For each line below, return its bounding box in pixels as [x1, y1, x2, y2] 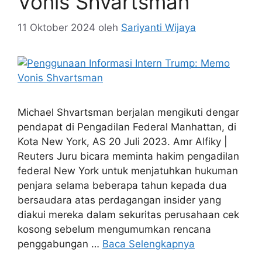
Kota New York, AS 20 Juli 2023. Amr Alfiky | [18, 136, 227, 148]
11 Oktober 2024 [18, 22, 95, 34]
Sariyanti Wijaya [121, 22, 196, 34]
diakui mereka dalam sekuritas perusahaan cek [18, 209, 239, 221]
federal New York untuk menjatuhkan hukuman [18, 165, 238, 177]
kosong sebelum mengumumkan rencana [18, 223, 211, 236]
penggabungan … [18, 238, 102, 250]
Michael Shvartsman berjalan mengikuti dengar [18, 106, 239, 119]
